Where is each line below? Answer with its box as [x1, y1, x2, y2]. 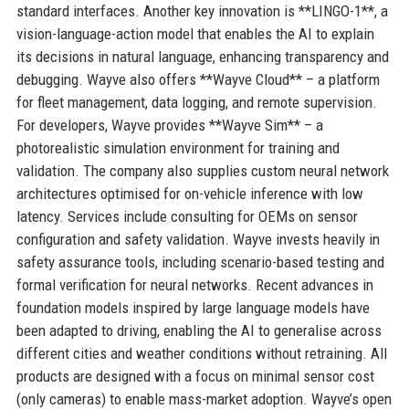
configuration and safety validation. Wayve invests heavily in [16, 229, 380, 248]
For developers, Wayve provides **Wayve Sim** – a [16, 115, 323, 134]
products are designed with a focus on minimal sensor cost [16, 366, 374, 385]
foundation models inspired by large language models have [16, 298, 370, 317]
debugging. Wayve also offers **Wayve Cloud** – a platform [16, 69, 380, 89]
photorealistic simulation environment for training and [16, 138, 340, 157]
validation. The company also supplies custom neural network [16, 161, 389, 180]
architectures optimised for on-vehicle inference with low [16, 184, 363, 203]
